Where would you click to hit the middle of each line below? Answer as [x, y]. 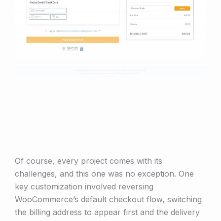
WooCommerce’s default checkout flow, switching [108, 200]
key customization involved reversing [84, 187]
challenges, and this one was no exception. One [104, 174]
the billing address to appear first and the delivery [107, 212]
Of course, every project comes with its [89, 161]
